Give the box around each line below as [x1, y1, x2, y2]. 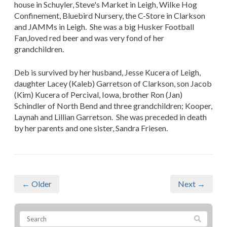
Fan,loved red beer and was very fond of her [14, 32, 164, 43]
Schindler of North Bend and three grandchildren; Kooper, [14, 100, 212, 110]
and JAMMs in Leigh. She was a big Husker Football [14, 21, 194, 31]
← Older [22, 178, 52, 188]
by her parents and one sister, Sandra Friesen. [14, 123, 168, 133]
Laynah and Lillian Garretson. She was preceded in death [14, 111, 207, 122]
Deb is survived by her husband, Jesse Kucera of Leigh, [14, 67, 201, 77]
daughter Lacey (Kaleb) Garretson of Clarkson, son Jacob [14, 78, 212, 88]
